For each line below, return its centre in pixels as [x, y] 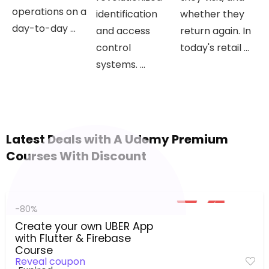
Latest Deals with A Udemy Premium [117, 140]
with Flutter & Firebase [73, 239]
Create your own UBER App [84, 227]
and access [123, 31]
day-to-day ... [44, 29]
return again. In [216, 31]
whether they [213, 14]
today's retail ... [215, 48]
